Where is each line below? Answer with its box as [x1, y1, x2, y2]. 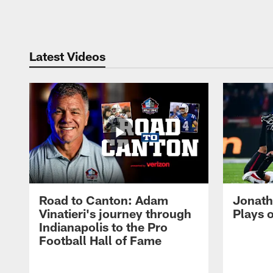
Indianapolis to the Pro [39, 219, 168, 235]
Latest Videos [29, 48, 105, 63]
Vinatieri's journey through [39, 206, 191, 221]
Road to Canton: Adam [39, 193, 168, 208]
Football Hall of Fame [39, 233, 161, 248]
